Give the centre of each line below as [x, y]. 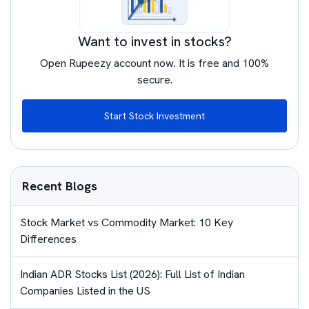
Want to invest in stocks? [154, 42]
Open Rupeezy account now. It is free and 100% [154, 63]
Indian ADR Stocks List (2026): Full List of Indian [132, 275]
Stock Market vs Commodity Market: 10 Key [127, 223]
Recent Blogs [60, 186]
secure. [154, 80]
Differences [48, 239]
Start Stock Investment [154, 116]
